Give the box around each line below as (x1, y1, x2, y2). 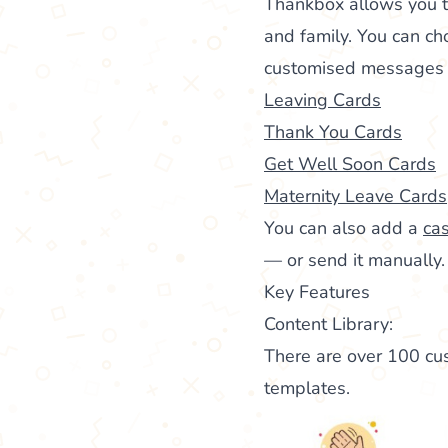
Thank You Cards (264, 120, 402, 145)
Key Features (264, 280, 370, 305)
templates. (264, 376, 350, 401)
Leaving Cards (264, 88, 381, 113)
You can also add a (264, 216, 423, 241)
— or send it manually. (264, 248, 445, 273)
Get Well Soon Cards (264, 152, 436, 177)
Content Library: (264, 312, 393, 337)
